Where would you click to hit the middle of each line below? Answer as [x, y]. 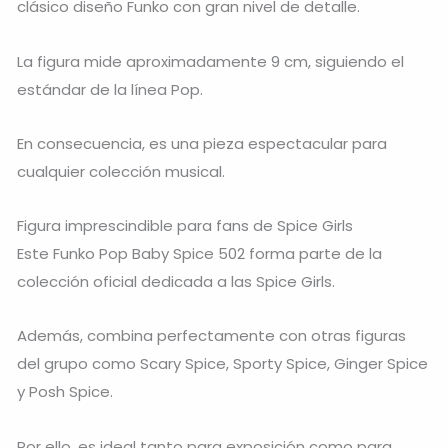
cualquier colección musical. [121, 171]
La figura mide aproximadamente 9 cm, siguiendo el [210, 61]
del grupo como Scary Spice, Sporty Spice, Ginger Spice [222, 364]
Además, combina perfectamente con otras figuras [211, 336]
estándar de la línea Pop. [110, 89]
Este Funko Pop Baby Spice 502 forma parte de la [199, 254]
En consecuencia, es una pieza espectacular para [202, 143]
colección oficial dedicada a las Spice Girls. [176, 282]
